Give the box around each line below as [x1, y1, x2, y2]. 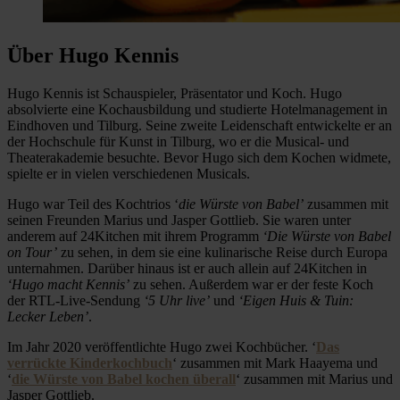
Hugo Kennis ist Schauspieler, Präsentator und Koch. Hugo [7, 85, 342, 101]
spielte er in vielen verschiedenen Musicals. [7, 165, 250, 181]
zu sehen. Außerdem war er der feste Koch [129, 276, 373, 292]
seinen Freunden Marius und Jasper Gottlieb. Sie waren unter [7, 212, 351, 228]
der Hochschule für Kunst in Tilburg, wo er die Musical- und [7, 133, 349, 149]
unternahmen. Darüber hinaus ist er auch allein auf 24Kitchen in [7, 260, 367, 276]
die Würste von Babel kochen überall [12, 371, 236, 387]
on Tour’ [7, 244, 57, 260]
